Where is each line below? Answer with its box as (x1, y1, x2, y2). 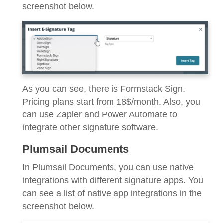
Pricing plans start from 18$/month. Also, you (22, 96, 200, 107)
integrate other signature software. (22, 122, 158, 132)
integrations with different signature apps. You (22, 175, 203, 185)
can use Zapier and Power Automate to (22, 109, 177, 119)
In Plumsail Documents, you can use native (22, 162, 194, 172)
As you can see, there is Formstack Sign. (22, 83, 185, 94)
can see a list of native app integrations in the (22, 188, 202, 198)
